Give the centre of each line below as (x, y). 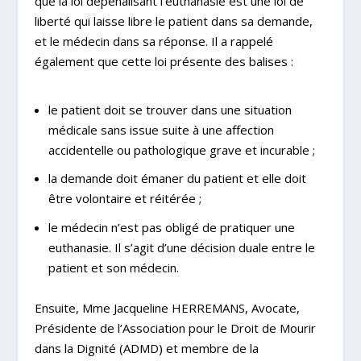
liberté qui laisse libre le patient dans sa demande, (173, 21)
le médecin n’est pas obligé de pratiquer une (171, 227)
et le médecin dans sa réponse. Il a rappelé (154, 41)
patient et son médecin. (113, 267)
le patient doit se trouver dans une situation (170, 109)
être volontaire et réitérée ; (124, 199)
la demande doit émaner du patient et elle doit (177, 178)
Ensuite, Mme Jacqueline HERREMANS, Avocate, (167, 308)
